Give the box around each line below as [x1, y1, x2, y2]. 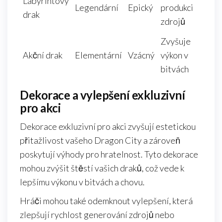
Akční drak [23, 50, 62, 61]
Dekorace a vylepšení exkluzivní [20, 88, 185, 103]
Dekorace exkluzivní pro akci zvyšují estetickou [20, 121, 196, 132]
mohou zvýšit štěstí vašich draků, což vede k [20, 163, 184, 174]
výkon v [161, 50, 188, 61]
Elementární [75, 50, 122, 61]
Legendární [75, 2, 118, 13]
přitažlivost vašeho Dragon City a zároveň [20, 135, 180, 146]
